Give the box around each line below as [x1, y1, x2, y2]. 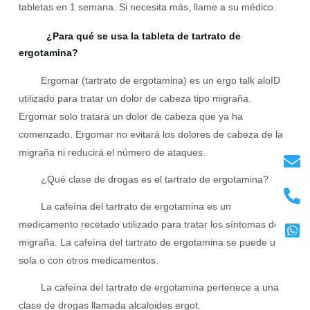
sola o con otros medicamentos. [18, 254, 158, 266]
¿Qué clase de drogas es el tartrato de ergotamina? [40, 174, 268, 185]
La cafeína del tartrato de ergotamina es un [40, 200, 231, 212]
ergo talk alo [216, 75, 271, 86]
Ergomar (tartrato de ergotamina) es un [40, 75, 217, 86]
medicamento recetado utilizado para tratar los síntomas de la [18, 218, 290, 230]
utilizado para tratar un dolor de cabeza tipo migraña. [18, 93, 251, 104]
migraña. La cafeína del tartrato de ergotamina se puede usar [18, 236, 289, 248]
